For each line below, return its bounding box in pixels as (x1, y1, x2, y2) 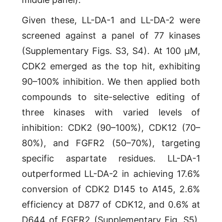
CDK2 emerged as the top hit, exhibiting (21, 61, 201, 72)
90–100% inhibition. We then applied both (21, 76, 201, 87)
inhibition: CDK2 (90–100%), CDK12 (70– (21, 122, 201, 133)
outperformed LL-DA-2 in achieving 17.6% (21, 168, 201, 179)
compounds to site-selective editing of (21, 92, 201, 103)
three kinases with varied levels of (21, 107, 201, 118)
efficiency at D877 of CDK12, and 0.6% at (21, 199, 201, 210)
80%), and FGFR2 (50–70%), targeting (21, 138, 201, 149)
